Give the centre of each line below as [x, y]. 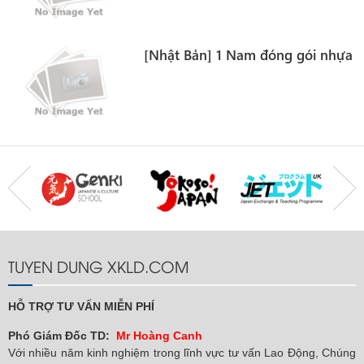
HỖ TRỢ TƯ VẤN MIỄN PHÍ [81, 306]
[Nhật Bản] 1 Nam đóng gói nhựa [249, 55]
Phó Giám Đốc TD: [59, 335]
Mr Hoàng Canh [159, 335]
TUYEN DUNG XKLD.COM [98, 265]
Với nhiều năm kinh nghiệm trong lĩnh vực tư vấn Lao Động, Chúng [182, 352]
